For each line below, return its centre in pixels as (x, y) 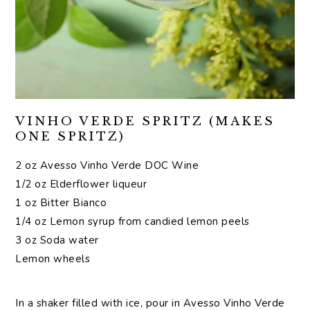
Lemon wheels (53, 259)
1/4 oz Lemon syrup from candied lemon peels (133, 222)
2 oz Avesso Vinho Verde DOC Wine (107, 166)
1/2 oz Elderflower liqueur (81, 184)
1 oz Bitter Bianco (61, 203)
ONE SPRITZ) (71, 137)
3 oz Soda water (57, 240)
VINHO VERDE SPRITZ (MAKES (145, 122)
